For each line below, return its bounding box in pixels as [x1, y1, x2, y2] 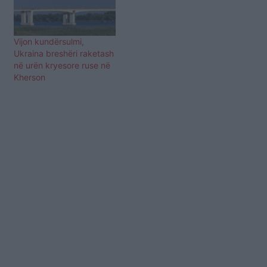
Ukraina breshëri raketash [14, 48, 114, 59]
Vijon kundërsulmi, [14, 36, 84, 47]
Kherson [14, 72, 45, 83]
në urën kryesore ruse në [14, 60, 110, 71]
